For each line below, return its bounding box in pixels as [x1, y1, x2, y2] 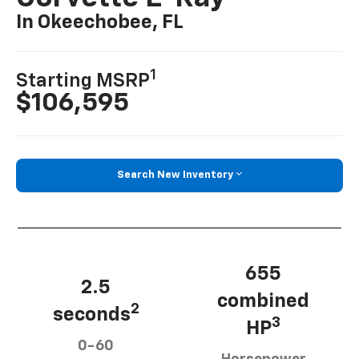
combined [217, 291, 309, 311]
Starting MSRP [16, 71, 151, 91]
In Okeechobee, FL [16, 13, 184, 33]
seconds [52, 305, 131, 325]
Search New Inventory [117, 170, 233, 181]
